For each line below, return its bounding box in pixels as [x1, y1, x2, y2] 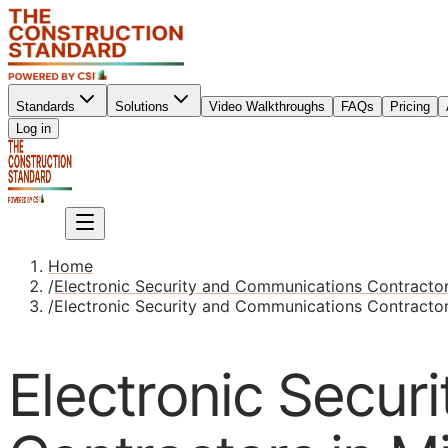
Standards [16, 99, 75, 114]
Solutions [115, 99, 169, 114]
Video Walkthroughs [209, 99, 325, 114]
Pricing [390, 99, 430, 114]
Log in [16, 121, 51, 136]
